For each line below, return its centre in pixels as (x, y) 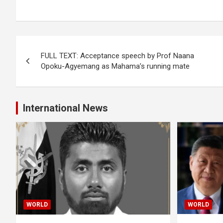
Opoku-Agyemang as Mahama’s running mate (115, 66)
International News (65, 108)
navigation (53, 66)
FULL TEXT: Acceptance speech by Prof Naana (117, 56)
